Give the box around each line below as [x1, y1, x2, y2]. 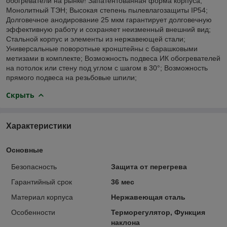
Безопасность [11, 162, 57, 171]
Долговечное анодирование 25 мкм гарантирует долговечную [6, 15, 212, 24]
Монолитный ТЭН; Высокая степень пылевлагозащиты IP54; [6, 6, 208, 14]
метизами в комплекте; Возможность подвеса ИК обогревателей [6, 54, 220, 62]
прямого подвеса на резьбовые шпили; [6, 73, 137, 82]
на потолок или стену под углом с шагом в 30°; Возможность [6, 63, 208, 72]
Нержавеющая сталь [110, 193, 185, 201]
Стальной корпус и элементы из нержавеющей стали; [6, 34, 185, 43]
